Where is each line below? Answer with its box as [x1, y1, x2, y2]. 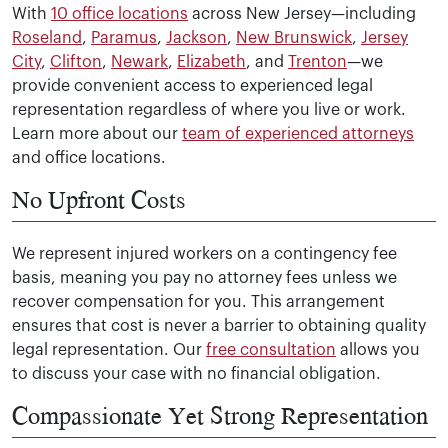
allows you [336, 342, 420, 359]
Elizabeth [177, 54, 246, 71]
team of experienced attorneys [182, 126, 414, 143]
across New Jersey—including [188, 6, 416, 23]
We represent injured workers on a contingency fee [12, 246, 397, 263]
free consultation [206, 342, 336, 359]
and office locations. [12, 150, 166, 167]
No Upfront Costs [12, 181, 186, 218]
